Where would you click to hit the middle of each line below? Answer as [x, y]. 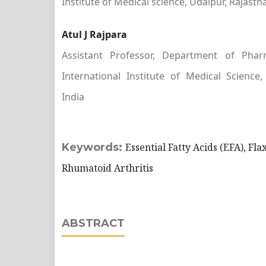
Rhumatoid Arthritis [107, 168]
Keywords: [94, 147]
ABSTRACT [93, 223]
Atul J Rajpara [94, 34]
